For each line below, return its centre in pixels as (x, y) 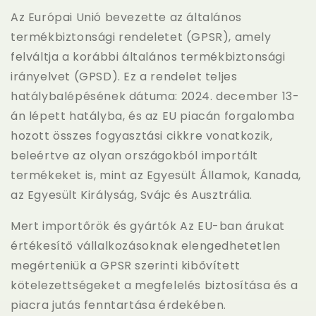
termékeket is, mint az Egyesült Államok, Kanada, (156, 175)
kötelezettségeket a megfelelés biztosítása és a (154, 285)
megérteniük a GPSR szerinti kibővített (126, 265)
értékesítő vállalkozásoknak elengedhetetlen (146, 245)
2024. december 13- (240, 96)
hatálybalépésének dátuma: (96, 96)
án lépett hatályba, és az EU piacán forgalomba (153, 116)
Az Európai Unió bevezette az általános (126, 17)
